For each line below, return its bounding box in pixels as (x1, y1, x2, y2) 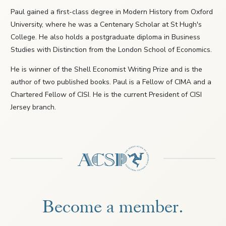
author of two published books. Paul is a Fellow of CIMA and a (11, 77, 211, 87)
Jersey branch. (11, 102, 56, 112)
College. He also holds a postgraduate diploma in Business (11, 32, 200, 42)
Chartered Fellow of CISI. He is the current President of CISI (11, 90, 202, 100)
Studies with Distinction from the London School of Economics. (11, 45, 212, 55)
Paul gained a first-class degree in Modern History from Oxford (11, 7, 213, 17)
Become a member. (42, 196, 184, 218)
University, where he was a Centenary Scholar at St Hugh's (11, 20, 202, 30)
